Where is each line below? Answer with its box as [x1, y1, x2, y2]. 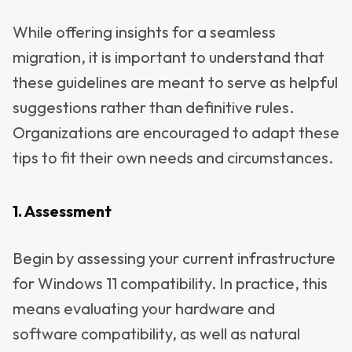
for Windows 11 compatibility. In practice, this [13, 273, 328, 293]
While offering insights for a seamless [13, 22, 276, 42]
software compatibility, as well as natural [13, 324, 300, 343]
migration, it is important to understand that [13, 47, 324, 67]
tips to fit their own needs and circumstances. [13, 148, 333, 167]
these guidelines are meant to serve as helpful [13, 72, 338, 92]
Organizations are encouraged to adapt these [13, 123, 339, 142]
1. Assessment [13, 201, 112, 221]
